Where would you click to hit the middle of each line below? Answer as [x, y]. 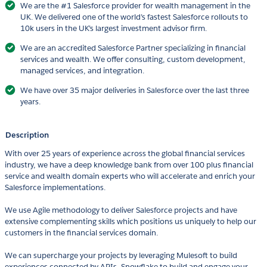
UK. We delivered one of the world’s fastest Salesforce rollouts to [134, 17]
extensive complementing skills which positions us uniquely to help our [131, 222]
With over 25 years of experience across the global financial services [125, 154]
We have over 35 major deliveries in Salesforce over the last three [135, 91]
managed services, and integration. [82, 71]
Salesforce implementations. [55, 188]
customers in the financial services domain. [81, 233]
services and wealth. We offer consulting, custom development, [133, 60]
